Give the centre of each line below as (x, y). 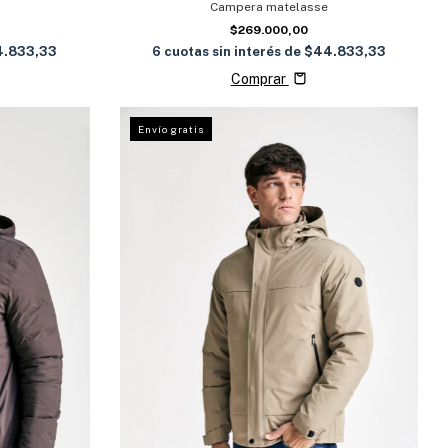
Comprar (258, 78)
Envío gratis (170, 128)
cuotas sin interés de (233, 51)
